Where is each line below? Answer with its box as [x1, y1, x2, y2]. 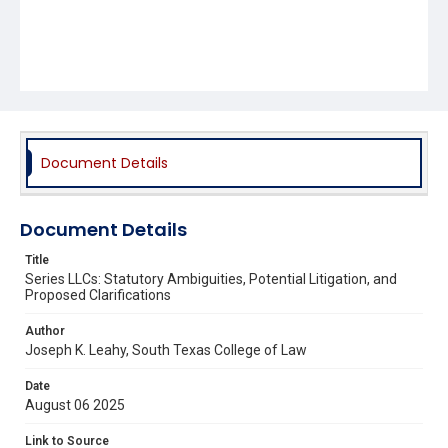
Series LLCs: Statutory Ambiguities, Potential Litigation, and [25, 270, 397, 287]
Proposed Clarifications [25, 286, 171, 303]
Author [25, 323, 65, 338]
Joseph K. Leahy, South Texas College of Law [25, 341, 307, 358]
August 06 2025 [25, 396, 125, 413]
